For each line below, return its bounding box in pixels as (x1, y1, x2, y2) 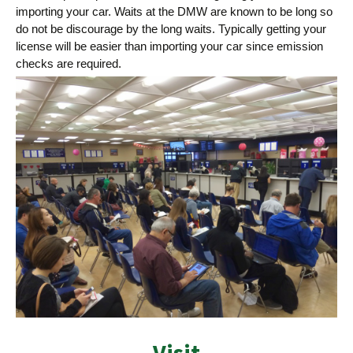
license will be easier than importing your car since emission (16, 39, 323, 54)
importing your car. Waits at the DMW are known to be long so (16, 5, 333, 19)
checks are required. (16, 57, 121, 71)
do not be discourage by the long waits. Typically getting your (16, 22, 326, 36)
